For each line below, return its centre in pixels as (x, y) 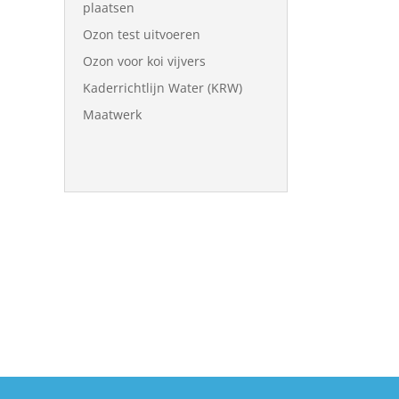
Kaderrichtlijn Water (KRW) (163, 88)
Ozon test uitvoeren (142, 34)
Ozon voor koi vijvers (144, 61)
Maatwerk (112, 114)
